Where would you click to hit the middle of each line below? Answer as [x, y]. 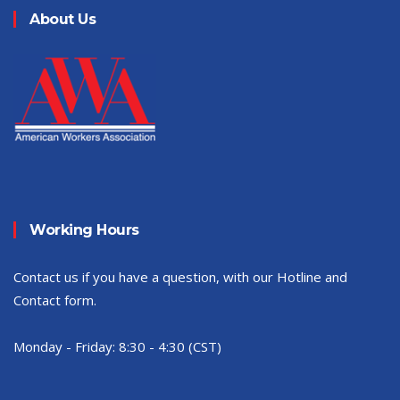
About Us [62, 19]
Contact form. [55, 300]
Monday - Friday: [66, 346]
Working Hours [84, 230]
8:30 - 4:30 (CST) [170, 346]
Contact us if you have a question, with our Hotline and [180, 277]
